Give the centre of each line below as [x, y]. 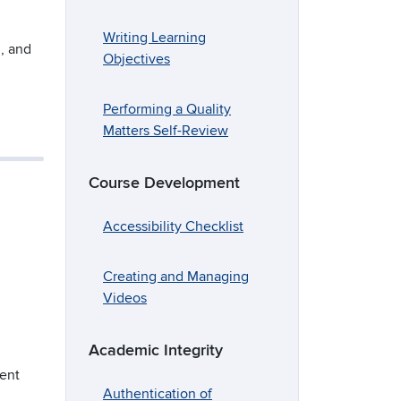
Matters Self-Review [166, 131]
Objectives [137, 60]
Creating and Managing [176, 277]
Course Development [164, 183]
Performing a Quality [167, 110]
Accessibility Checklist [173, 227]
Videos [125, 299]
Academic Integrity [156, 351]
